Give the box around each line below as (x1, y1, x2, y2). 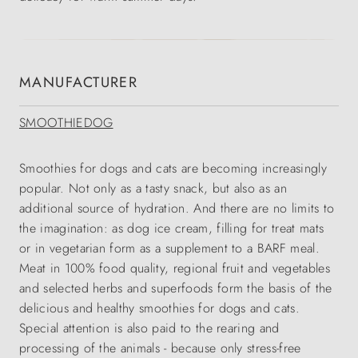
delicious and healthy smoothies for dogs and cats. (19, 299, 300, 318)
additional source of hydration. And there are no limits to (19, 199, 335, 218)
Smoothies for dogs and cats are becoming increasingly (19, 159, 327, 178)
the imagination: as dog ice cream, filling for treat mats (19, 219, 324, 238)
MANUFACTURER (19, 72, 138, 93)
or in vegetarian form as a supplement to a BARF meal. (19, 239, 320, 258)
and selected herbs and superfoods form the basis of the (19, 279, 332, 298)
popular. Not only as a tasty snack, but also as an (19, 179, 288, 198)
